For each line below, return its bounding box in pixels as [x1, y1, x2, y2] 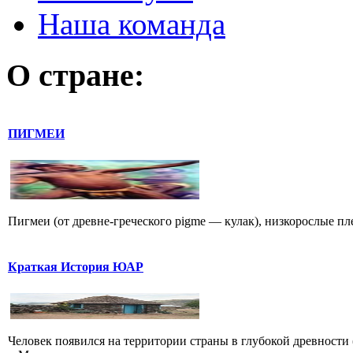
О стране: [6, 58, 144, 94]
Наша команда [38, 7, 225, 42]
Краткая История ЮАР [8, 260, 143, 274]
